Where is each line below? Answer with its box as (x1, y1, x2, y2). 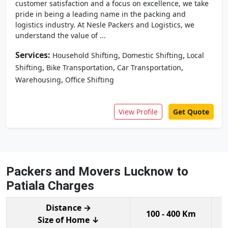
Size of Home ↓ (37, 214, 99, 225)
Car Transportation (117, 63, 181, 72)
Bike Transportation (46, 63, 113, 72)
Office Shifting (65, 75, 114, 84)
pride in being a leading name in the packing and (15, 9, 186, 19)
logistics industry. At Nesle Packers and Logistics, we (15, 20, 194, 30)
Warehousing (15, 75, 61, 84)
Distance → (45, 202, 91, 213)
